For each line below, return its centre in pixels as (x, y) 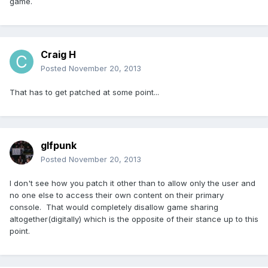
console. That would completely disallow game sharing (114, 207)
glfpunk (59, 146)
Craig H (58, 55)
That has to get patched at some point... (84, 92)
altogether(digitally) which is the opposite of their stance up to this (134, 219)
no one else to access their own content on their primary (117, 195)
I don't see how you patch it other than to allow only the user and (133, 183)
